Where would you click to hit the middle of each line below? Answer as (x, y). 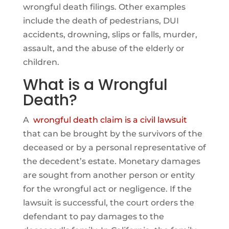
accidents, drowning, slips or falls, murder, (110, 34)
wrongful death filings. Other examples (104, 7)
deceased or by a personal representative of (114, 147)
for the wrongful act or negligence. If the (107, 189)
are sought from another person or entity (109, 175)
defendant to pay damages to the (93, 216)
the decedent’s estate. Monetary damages (111, 161)
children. (41, 62)
